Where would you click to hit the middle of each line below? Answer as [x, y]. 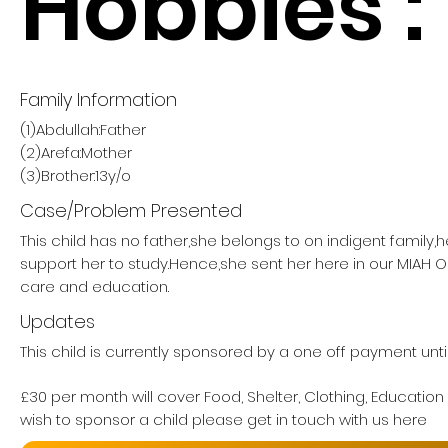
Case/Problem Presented [131, 210]
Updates [57, 321]
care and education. [94, 286]
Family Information [98, 99]
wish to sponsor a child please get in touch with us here [223, 419]
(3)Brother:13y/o [75, 175]
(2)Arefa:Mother [76, 152]
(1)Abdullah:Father [83, 129]
